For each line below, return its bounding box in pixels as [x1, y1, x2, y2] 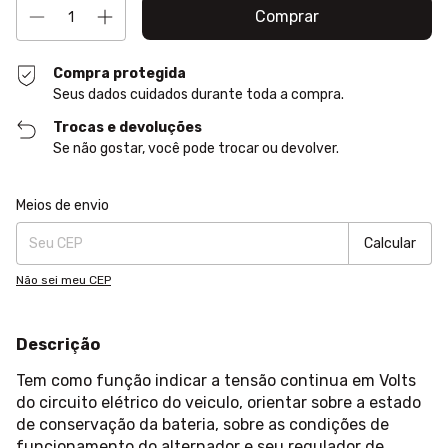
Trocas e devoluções [53, 119, 203, 137]
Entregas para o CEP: [16, 192, 136, 207]
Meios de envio [16, 197, 109, 215]
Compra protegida [53, 65, 187, 83]
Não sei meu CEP [16, 273, 111, 288]
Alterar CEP [367, 193, 432, 208]
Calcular [364, 234, 416, 252]
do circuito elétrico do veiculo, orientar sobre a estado [16, 393, 421, 413]
